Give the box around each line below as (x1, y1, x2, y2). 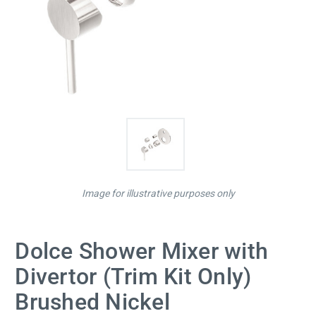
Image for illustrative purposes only (81, 188, 235, 200)
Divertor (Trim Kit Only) (15, 263, 252, 291)
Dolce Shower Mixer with (15, 238, 269, 265)
